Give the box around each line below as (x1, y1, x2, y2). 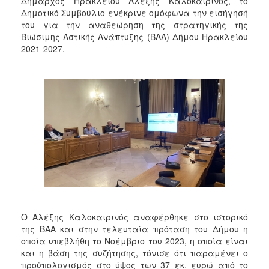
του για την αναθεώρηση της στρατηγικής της (21, 18, 248, 31)
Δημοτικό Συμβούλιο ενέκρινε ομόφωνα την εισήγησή (21, 6, 248, 19)
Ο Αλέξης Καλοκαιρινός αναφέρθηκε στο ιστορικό (21, 210, 248, 223)
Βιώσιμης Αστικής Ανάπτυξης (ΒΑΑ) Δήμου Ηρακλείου (21, 30, 248, 43)
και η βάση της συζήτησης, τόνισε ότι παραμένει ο (21, 246, 248, 259)
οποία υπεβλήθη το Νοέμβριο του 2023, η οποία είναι (21, 234, 248, 247)
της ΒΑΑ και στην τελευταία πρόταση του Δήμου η (21, 222, 248, 235)
